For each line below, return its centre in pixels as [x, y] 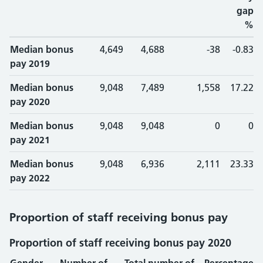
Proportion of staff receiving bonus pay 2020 [120, 243]
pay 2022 [30, 178]
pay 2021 [30, 140]
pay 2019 [30, 63]
